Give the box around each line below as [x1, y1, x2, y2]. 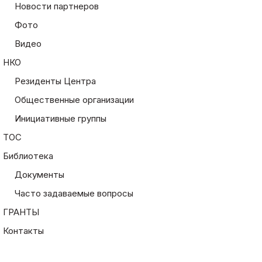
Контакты [2, 225, 44, 237]
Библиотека [2, 150, 53, 162]
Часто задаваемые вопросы [14, 188, 133, 199]
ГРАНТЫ [2, 206, 39, 218]
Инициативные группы [14, 113, 106, 125]
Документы [14, 169, 64, 181]
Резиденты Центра [14, 75, 96, 87]
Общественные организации [14, 94, 134, 106]
